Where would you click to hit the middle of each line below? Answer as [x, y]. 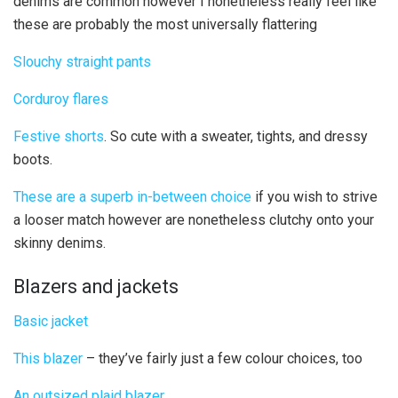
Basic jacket [51, 322]
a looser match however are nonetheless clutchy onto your [194, 219]
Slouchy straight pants [82, 61]
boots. [33, 159]
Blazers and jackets [96, 287]
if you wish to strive [314, 196]
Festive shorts [59, 136]
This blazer [48, 359]
